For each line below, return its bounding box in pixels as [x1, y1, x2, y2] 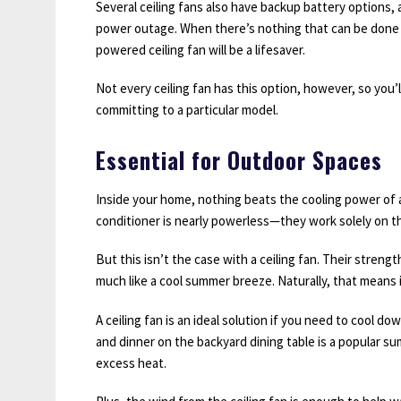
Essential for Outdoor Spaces [96, 143, 382, 176]
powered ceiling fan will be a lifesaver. [96, 40, 305, 58]
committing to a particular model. [96, 101, 278, 118]
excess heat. [96, 354, 166, 371]
